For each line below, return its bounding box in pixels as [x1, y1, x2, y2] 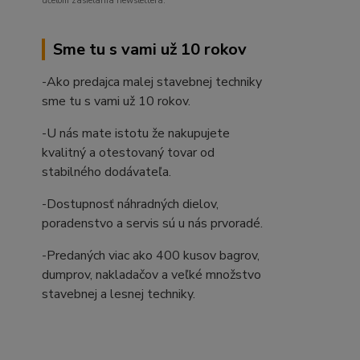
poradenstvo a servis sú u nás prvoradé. [42, 215, 263, 232]
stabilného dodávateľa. [42, 163, 171, 181]
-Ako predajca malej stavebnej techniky [42, 73, 262, 91]
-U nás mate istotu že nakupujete [42, 125, 230, 142]
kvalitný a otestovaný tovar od [42, 144, 215, 162]
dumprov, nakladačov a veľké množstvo [42, 266, 261, 284]
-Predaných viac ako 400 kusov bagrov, [42, 247, 260, 264]
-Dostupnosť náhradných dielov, [42, 195, 219, 213]
